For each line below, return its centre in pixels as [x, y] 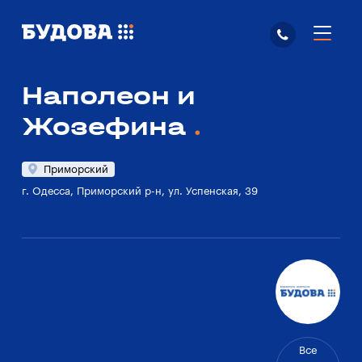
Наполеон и [109, 96]
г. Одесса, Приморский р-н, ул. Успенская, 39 [140, 191]
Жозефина [107, 126]
